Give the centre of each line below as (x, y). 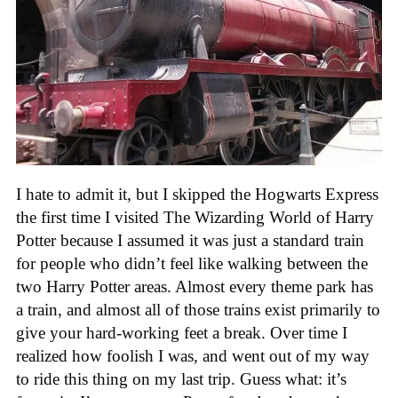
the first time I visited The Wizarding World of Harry (195, 218)
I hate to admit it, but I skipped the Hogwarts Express (197, 195)
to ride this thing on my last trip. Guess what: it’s (181, 379)
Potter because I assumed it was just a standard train (190, 241)
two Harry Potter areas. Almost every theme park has (195, 287)
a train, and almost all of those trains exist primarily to (198, 310)
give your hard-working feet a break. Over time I (182, 333)
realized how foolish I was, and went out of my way (193, 356)
